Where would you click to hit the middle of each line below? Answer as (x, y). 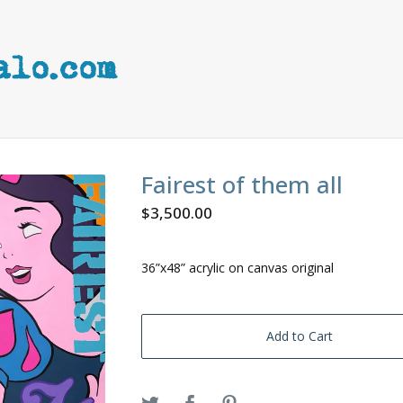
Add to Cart (300, 336)
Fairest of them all (242, 184)
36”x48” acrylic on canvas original (238, 268)
